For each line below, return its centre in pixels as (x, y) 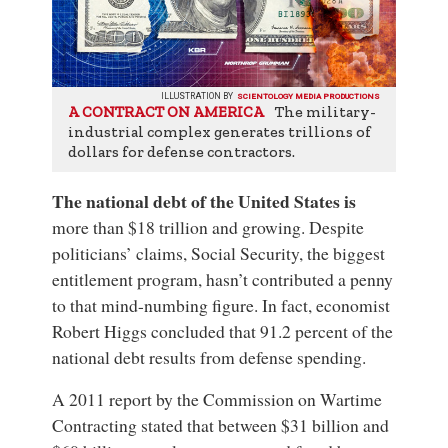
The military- (326, 112)
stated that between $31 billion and (263, 425)
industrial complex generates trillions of (220, 132)
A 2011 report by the (128, 399)
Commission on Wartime (293, 399)
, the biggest (342, 253)
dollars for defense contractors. (182, 152)
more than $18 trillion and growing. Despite (208, 227)
